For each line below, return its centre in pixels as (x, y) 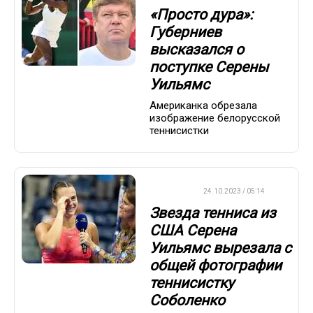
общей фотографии (216, 265)
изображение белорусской (215, 118)
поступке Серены (209, 67)
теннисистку (192, 283)
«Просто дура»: (201, 14)
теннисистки (179, 131)
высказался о (197, 49)
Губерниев (185, 32)
